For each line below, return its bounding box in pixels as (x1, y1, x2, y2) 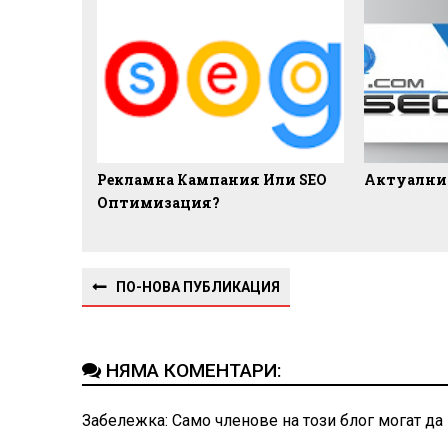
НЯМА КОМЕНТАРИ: (106, 359, 282, 383)
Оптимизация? (97, 193, 220, 213)
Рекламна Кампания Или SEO (97, 170, 327, 190)
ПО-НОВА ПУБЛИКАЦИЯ (116, 279, 280, 296)
